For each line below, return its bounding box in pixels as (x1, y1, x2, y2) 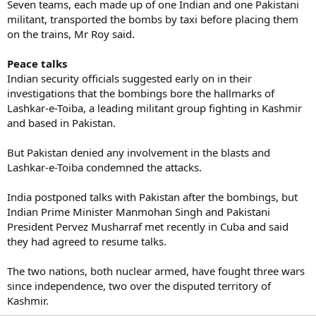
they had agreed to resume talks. (7, 234, 166, 248)
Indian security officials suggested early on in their (7, 71, 252, 85)
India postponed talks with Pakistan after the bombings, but (7, 190, 298, 204)
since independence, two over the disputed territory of (7, 279, 271, 293)
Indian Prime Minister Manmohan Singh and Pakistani (7, 205, 270, 219)
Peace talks (7, 56, 67, 71)
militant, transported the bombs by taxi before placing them (7, 12, 298, 26)
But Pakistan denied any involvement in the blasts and (7, 145, 270, 159)
